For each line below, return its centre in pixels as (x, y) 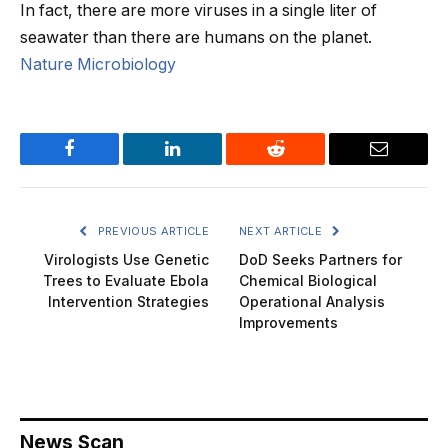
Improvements (288, 322)
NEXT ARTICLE (282, 230)
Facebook (103, 163)
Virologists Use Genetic (126, 259)
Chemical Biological (308, 280)
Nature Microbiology (98, 64)
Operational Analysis (312, 301)
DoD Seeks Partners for (320, 259)
